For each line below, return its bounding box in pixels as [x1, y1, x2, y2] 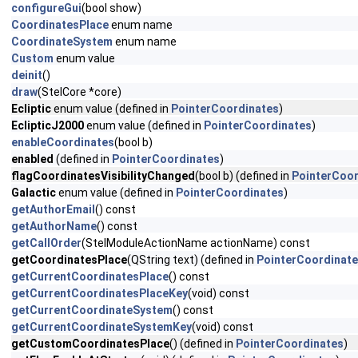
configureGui [11, 2, 82, 14]
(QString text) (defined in [127, 253, 257, 266]
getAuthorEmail [11, 203, 95, 216]
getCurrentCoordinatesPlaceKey [11, 287, 188, 300]
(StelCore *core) [38, 86, 121, 98]
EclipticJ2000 [11, 119, 84, 132]
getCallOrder [11, 237, 82, 249]
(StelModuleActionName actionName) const [82, 237, 310, 249]
